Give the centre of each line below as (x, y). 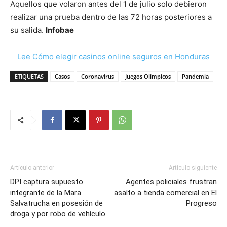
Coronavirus (98, 76)
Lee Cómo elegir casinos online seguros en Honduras (113, 56)
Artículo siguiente (193, 167)
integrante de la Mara (46, 192)
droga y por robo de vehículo (58, 214)
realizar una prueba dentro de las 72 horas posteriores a (111, 17)
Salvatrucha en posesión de (56, 203)
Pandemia (195, 76)
